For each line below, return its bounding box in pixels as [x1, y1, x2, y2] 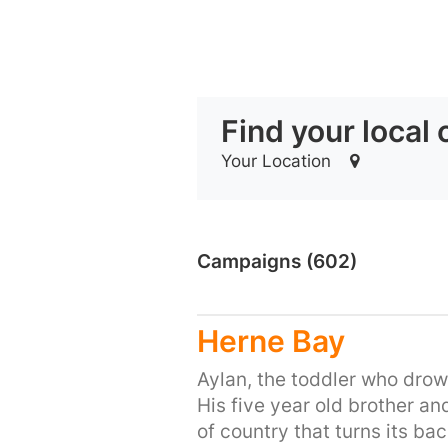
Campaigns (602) [196, 250, 357, 273]
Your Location [220, 151, 336, 171]
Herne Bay [196, 323, 345, 359]
